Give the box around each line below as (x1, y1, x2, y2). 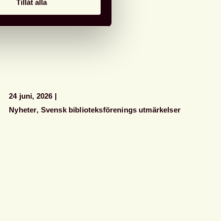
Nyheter (9, 106, 37, 114)
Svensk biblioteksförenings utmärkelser (40, 106, 181, 114)
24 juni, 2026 (9, 91, 53, 100)
